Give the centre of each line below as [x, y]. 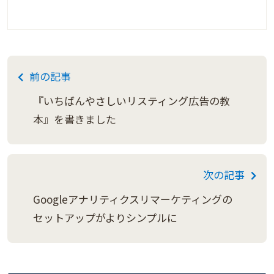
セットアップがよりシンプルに [105, 218]
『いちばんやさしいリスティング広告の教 [131, 101]
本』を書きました [75, 119]
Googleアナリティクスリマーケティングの [133, 199]
